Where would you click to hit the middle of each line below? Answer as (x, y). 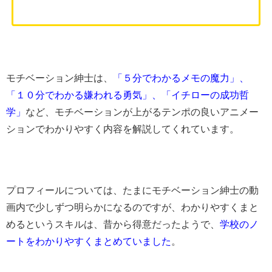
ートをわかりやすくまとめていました (89, 242)
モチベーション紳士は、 (59, 78)
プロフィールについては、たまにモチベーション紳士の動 (132, 191)
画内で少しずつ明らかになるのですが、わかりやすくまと (132, 208)
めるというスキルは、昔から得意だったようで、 (113, 225)
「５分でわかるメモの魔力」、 (181, 78)
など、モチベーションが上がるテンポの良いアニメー (142, 112)
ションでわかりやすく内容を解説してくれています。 (123, 129)
